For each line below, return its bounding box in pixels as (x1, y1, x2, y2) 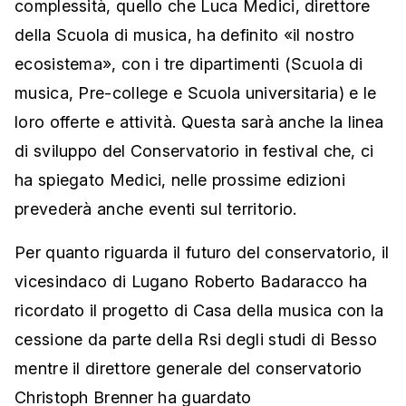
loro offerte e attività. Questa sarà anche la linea (14, 112, 384, 132)
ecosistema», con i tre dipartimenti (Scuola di (14, 54, 363, 74)
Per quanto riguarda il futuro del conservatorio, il (14, 243, 390, 263)
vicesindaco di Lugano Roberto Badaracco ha (14, 272, 368, 292)
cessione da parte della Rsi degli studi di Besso (14, 330, 378, 350)
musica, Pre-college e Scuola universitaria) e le (14, 83, 377, 103)
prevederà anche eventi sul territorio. (14, 199, 297, 219)
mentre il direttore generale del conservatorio (14, 359, 362, 379)
